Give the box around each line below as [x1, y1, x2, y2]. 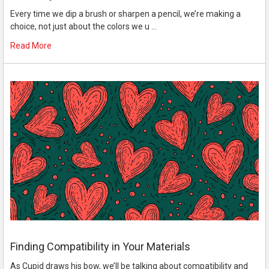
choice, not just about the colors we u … [10, 22, 157, 32]
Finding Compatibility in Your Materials [10, 240, 190, 253]
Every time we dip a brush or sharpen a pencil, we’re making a [10, 9, 241, 19]
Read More [10, 41, 52, 51]
